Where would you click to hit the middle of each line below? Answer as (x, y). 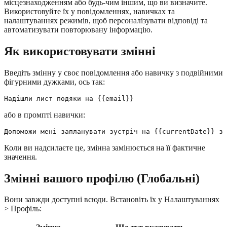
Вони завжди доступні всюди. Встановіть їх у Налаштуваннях (112, 200)
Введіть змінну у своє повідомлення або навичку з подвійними (113, 72)
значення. (21, 157)
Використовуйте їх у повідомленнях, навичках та (89, 11)
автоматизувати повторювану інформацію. (78, 29)
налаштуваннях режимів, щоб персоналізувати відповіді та (106, 20)
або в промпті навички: (45, 115)
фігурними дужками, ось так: (54, 82)
